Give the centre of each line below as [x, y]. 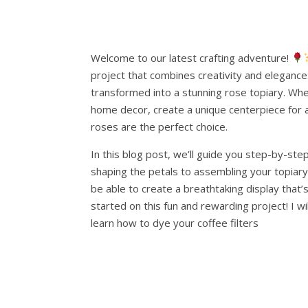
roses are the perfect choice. [159, 126]
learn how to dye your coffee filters [176, 222]
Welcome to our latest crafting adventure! [191, 57]
